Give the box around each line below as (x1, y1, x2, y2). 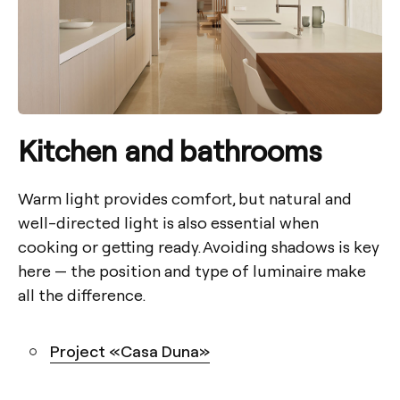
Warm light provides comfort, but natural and (18, 187, 352, 209)
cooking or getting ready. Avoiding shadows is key (18, 236, 379, 257)
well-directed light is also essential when (18, 212, 319, 233)
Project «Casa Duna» (50, 340, 210, 362)
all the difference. (18, 284, 146, 305)
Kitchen (18, 131, 117, 170)
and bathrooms (124, 131, 322, 170)
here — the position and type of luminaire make (18, 260, 366, 281)
